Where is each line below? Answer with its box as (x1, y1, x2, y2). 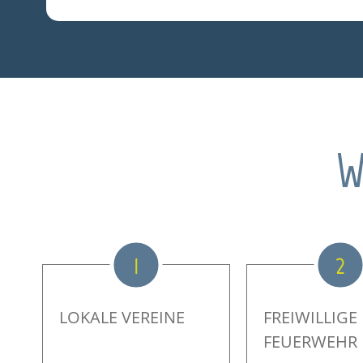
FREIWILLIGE (263, 305, 357, 328)
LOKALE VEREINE (59, 305, 185, 328)
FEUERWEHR (263, 330, 357, 352)
